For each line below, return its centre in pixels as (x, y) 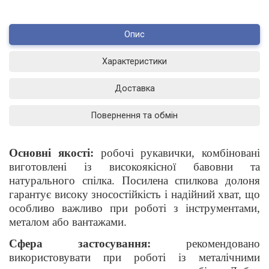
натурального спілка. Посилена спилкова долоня (134, 180)
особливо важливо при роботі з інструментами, (134, 208)
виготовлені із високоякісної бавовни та (134, 166)
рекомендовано (205, 243)
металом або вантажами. (68, 222)
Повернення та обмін (134, 115)
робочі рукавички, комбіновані (177, 153)
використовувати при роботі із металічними (134, 257)
